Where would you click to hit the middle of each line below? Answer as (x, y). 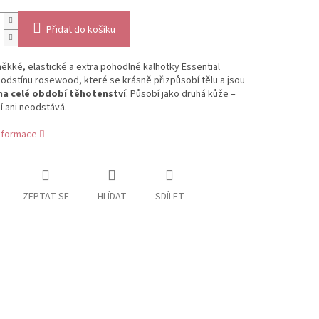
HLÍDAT (112, 197)
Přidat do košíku (80, 30)
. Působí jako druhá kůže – (181, 94)
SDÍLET (169, 197)
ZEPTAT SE (46, 197)
